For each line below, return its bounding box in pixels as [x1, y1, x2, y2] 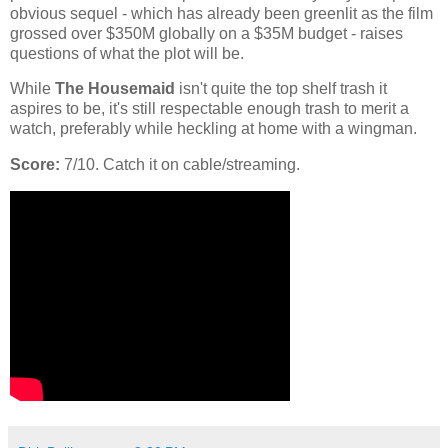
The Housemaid [55, 80, 175, 98]
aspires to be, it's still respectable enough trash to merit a [10, 100, 409, 118]
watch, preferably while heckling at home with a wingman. [10, 120, 417, 138]
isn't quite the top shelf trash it [175, 80, 387, 98]
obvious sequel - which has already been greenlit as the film [10, 4, 433, 22]
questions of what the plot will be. [10, 44, 244, 62]
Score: [10, 156, 60, 174]
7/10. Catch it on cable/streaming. [60, 156, 300, 174]
